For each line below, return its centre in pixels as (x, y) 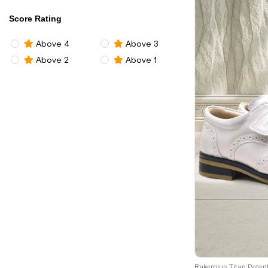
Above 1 (140, 60)
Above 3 (141, 44)
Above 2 (51, 60)
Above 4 (51, 44)
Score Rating (35, 19)
